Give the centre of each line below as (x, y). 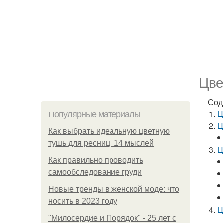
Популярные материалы (94, 114)
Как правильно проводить (96, 160)
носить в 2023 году (83, 201)
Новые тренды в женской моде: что (114, 189)
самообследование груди (95, 172)
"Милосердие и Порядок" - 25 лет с (112, 218)
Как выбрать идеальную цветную (109, 131)
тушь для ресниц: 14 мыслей (101, 143)
